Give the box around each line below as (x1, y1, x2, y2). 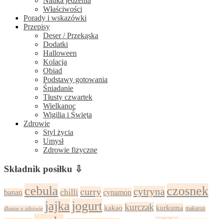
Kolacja (43, 58, 67, 66)
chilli (60, 188, 78, 197)
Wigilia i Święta (43, 110, 92, 119)
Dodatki (43, 40, 68, 48)
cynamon (103, 188, 131, 197)
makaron (185, 205, 205, 212)
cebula (24, 183, 58, 198)
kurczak (125, 202, 154, 213)
